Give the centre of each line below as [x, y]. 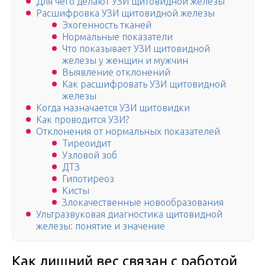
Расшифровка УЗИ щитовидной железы [125, 13]
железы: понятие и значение [101, 226]
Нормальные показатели [117, 37]
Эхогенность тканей [107, 25]
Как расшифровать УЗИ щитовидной [144, 84]
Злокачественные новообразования [143, 203]
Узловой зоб [90, 155]
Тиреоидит [87, 143]
